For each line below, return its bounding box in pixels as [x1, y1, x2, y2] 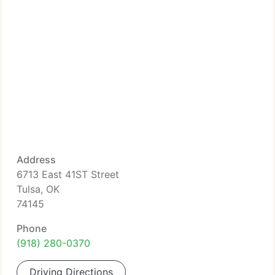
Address [17, 153, 56, 166]
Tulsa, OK [17, 183, 60, 195]
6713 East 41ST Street [17, 168, 119, 180]
